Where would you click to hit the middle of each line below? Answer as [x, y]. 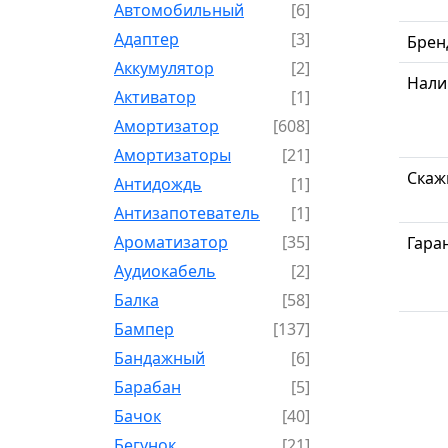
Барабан [147, 386]
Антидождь [158, 183]
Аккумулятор [164, 67]
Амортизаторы [172, 154]
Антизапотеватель [187, 212]
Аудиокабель [165, 270]
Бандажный [159, 357]
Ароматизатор [171, 241]
